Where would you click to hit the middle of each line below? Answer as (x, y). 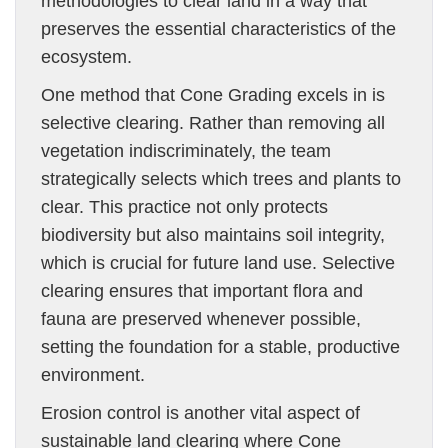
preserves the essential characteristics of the (218, 29)
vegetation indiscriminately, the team (186, 151)
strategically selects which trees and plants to (221, 179)
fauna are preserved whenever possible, (201, 319)
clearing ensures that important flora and (202, 291)
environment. (93, 375)
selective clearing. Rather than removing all (213, 123)
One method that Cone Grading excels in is (213, 95)
